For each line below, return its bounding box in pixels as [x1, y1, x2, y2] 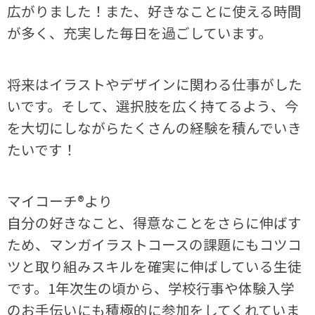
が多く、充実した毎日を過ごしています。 [7, 22, 273, 43]
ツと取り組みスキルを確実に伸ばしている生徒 [7, 255, 302, 276]
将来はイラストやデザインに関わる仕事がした [7, 73, 303, 94]
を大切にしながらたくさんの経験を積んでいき [7, 117, 302, 138]
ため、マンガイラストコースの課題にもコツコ [7, 233, 302, 255]
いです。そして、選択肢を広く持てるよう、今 [7, 95, 300, 116]
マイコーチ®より [7, 190, 113, 211]
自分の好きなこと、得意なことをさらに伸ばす [7, 212, 302, 233]
